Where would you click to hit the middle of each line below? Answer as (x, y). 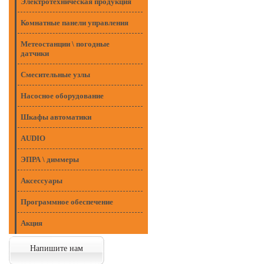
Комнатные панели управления (75, 23)
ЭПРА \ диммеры (50, 159)
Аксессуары (42, 181)
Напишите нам (57, 248)
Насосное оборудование (62, 96)
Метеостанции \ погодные (65, 44)
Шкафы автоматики (56, 117)
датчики (35, 53)
